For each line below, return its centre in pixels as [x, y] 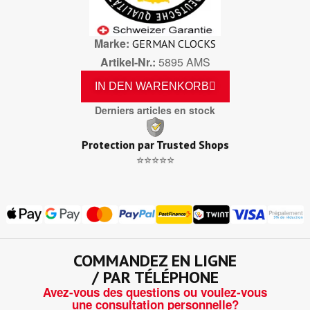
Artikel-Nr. [126, 62]
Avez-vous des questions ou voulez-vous [155, 292]
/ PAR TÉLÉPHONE [155, 277]
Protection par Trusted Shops [155, 144]
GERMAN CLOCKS [174, 43]
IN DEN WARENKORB [152, 86]
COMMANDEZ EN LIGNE [155, 261]
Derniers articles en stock [155, 110]
